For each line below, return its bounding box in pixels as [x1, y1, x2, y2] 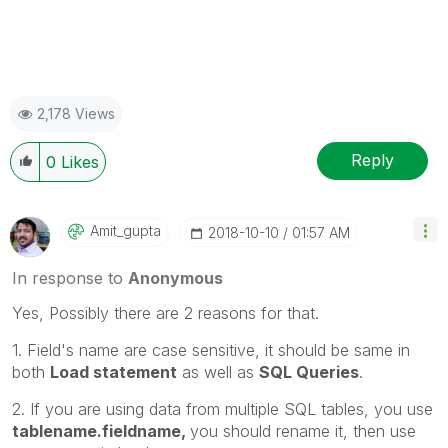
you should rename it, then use [190, 420, 416, 441]
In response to [12, 267, 128, 288]
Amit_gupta [90, 221, 161, 239]
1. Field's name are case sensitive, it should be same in [12, 339, 410, 360]
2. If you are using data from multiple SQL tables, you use [12, 398, 433, 419]
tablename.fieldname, [12, 420, 190, 441]
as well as [177, 361, 259, 382]
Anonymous [128, 267, 223, 288]
